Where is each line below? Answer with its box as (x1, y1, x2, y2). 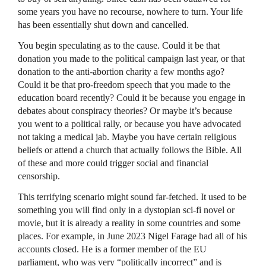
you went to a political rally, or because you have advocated (18, 118, 241, 129)
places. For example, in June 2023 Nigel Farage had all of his (18, 230, 247, 241)
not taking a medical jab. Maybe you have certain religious (18, 131, 236, 142)
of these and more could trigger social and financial (18, 157, 208, 168)
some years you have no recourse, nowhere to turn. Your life (18, 6, 243, 17)
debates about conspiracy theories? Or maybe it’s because (18, 105, 232, 116)
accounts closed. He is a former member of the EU (18, 243, 207, 254)
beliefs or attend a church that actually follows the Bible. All (18, 144, 242, 155)
